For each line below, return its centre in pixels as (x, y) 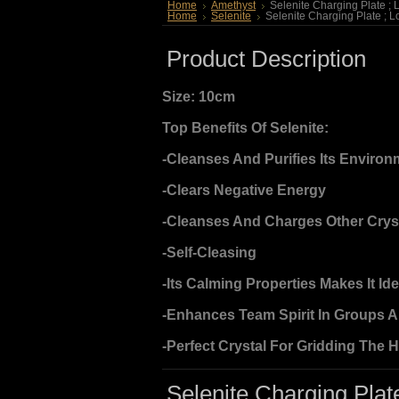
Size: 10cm (199, 97)
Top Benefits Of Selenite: (245, 128)
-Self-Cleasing (209, 252)
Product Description (266, 59)
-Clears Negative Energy (244, 190)
